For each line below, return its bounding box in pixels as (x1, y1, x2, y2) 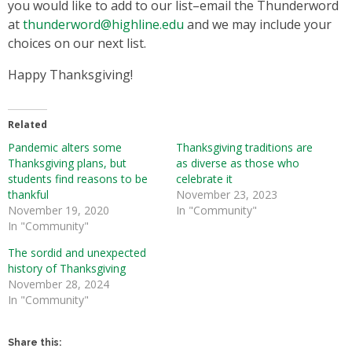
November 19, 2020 (8, 203, 109, 218)
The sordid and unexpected (8, 245, 146, 260)
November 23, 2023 (176, 187, 277, 202)
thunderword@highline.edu (23, 16, 184, 33)
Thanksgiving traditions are (176, 140, 313, 155)
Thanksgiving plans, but (8, 156, 126, 170)
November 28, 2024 (8, 277, 109, 291)
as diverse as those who (176, 156, 299, 170)
